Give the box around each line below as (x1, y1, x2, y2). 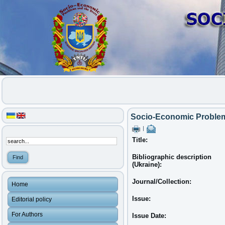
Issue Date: (132, 212, 168, 219)
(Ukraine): (132, 161, 164, 168)
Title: (132, 136, 150, 144)
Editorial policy (12, 196, 52, 203)
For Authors (12, 211, 43, 218)
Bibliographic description (132, 153, 211, 161)
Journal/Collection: (132, 178, 193, 185)
